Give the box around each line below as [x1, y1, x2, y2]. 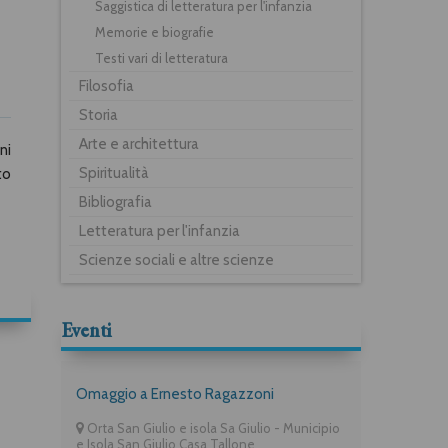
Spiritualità [79, 163, 149, 182]
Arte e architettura [79, 134, 199, 153]
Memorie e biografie [95, 23, 214, 40]
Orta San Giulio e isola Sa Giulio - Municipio [84, 419, 340, 436]
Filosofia [79, 76, 134, 95]
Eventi [61, 316, 111, 343]
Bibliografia [79, 192, 152, 211]
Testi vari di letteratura [95, 49, 228, 66]
